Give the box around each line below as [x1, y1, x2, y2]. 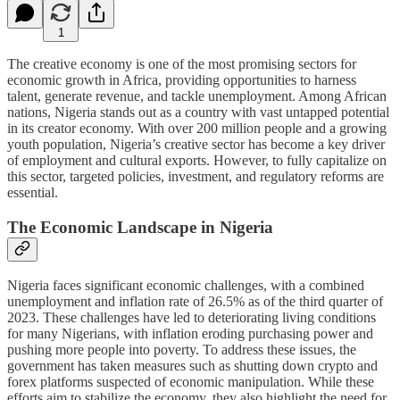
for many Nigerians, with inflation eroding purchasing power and [7, 326, 373, 342]
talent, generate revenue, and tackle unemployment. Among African [7, 87, 387, 104]
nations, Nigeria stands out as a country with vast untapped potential [7, 104, 389, 120]
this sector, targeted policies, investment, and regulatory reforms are [7, 168, 384, 184]
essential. [7, 184, 58, 200]
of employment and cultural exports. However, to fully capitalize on [7, 152, 387, 168]
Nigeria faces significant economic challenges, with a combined [7, 278, 364, 294]
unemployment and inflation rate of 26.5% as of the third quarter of [7, 294, 383, 310]
